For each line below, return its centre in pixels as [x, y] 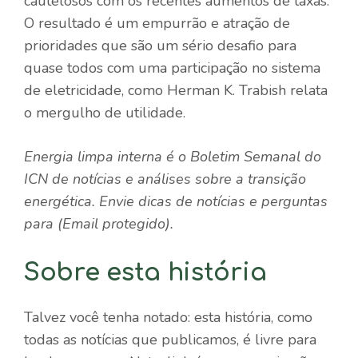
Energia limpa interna [93, 156]
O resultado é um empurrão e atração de [157, 23]
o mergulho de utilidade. [105, 112]
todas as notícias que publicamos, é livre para [170, 339]
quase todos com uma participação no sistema [172, 68]
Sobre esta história [145, 272]
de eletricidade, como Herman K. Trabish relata [176, 90]
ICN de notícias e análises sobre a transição [165, 179]
